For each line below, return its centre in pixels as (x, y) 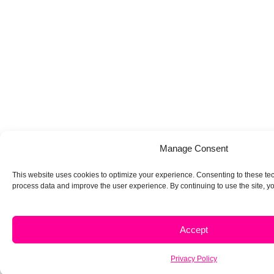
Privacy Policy (194, 259)
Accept (194, 229)
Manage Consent (194, 148)
